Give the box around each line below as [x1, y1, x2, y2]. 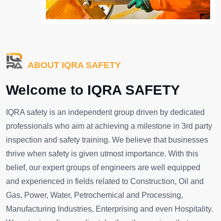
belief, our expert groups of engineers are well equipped [6, 163, 200, 172]
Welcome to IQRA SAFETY [6, 82, 180, 98]
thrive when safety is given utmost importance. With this [6, 149, 198, 158]
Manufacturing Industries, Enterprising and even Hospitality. [6, 205, 213, 214]
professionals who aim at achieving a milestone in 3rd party [6, 122, 212, 131]
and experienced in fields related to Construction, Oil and [6, 177, 204, 186]
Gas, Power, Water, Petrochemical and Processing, [6, 191, 183, 200]
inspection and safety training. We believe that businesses [6, 136, 208, 145]
